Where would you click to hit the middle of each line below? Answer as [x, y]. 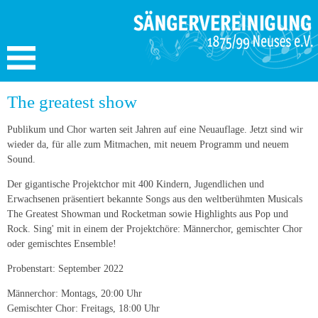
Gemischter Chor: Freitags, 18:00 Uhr [85, 308]
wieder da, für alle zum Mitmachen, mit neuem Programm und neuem [148, 144]
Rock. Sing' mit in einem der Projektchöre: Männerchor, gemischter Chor [155, 229]
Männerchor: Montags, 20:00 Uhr [76, 294]
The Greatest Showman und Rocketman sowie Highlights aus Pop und [148, 214]
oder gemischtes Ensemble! [62, 244]
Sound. [21, 159]
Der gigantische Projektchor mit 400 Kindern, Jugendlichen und [136, 184]
